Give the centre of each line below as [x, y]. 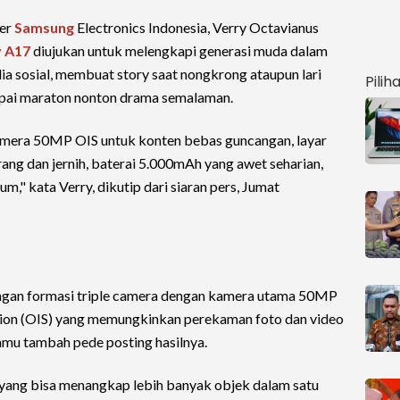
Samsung [44, 27]
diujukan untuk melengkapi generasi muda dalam [179, 50]
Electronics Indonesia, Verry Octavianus [196, 27]
